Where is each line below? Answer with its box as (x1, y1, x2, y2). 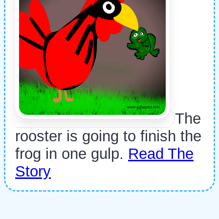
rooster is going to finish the (15, 127, 201, 145)
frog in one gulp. (15, 145, 128, 162)
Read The (128, 145, 194, 162)
